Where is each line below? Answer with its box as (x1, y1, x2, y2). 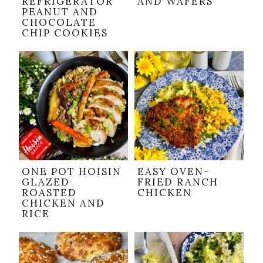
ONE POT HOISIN (22, 165, 122, 178)
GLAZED (22, 176, 70, 189)
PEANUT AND (22, 5, 98, 19)
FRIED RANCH (137, 176, 218, 189)
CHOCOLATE (22, 16, 96, 29)
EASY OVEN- (137, 165, 210, 178)
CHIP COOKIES (22, 26, 108, 40)
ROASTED (22, 186, 77, 200)
